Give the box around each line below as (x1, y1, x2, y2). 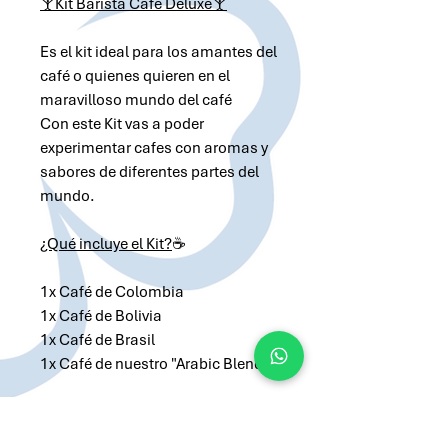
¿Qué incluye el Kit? (40, 234, 172, 254)
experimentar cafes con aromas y (40, 138, 268, 158)
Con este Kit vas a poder (40, 114, 204, 134)
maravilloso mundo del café (40, 90, 232, 110)
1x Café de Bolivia (40, 306, 162, 326)
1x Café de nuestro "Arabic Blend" (40, 354, 269, 374)
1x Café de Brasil (40, 330, 155, 350)
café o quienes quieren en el (40, 66, 230, 86)
